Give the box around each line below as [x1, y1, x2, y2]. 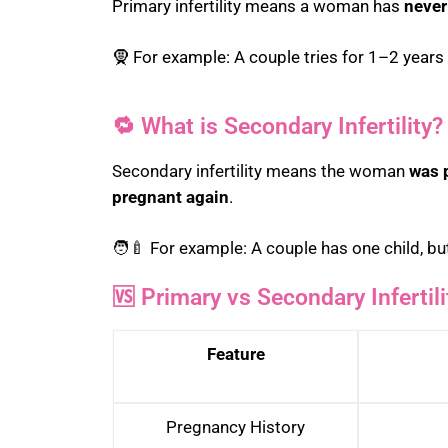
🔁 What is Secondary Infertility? [112, 113, 443, 141]
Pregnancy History [166, 417, 305, 438]
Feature [206, 344, 265, 365]
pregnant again [112, 187, 229, 208]
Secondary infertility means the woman [112, 161, 409, 182]
